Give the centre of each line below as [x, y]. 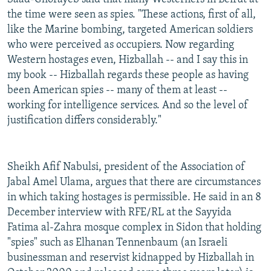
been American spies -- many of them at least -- [117, 91]
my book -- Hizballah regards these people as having [128, 76]
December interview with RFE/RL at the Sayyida [119, 213]
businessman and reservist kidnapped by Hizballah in [131, 258]
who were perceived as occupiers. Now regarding [121, 45]
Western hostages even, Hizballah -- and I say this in [128, 60]
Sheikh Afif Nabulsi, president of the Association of [126, 168]
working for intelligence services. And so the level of [128, 106]
